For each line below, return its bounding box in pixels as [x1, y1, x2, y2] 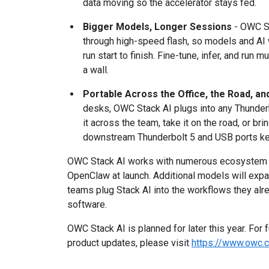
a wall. [83, 64, 109, 76]
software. [67, 199, 107, 210]
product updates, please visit [67, 237, 192, 249]
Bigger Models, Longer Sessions [83, 21, 232, 32]
